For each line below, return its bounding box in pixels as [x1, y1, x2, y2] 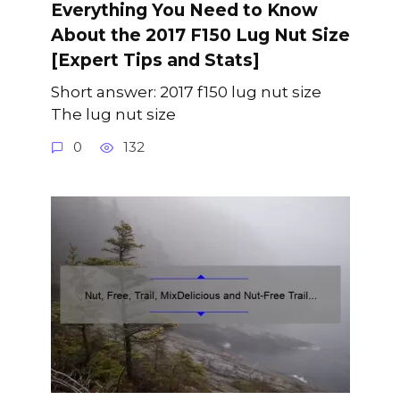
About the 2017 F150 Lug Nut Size [50, 25, 350, 46]
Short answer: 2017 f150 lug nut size [50, 81, 321, 101]
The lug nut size [50, 104, 176, 123]
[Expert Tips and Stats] [50, 50, 260, 71]
